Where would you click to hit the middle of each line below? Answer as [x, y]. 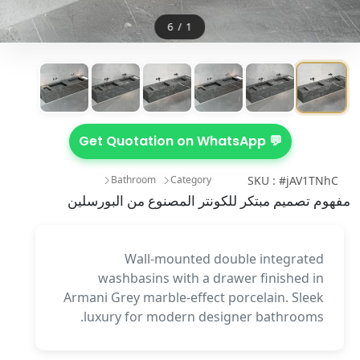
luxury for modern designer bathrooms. [204, 316]
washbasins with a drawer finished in [211, 278]
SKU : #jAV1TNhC [293, 180]
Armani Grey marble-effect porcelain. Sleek [194, 297]
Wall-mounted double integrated [224, 258]
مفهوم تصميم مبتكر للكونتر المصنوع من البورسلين [209, 200]
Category [191, 179]
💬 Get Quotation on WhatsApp [274, 141]
